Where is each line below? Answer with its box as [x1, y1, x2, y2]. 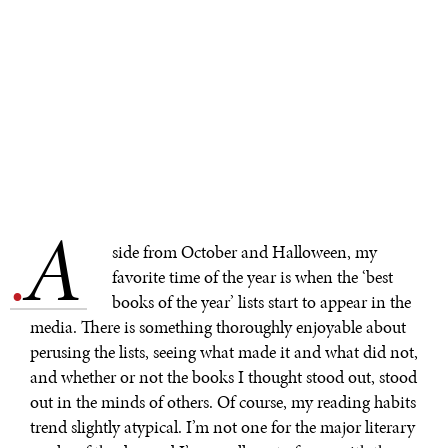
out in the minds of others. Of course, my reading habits [30, 390, 416, 415]
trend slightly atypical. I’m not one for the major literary [30, 415, 415, 440]
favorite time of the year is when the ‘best [112, 265, 393, 290]
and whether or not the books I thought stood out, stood [30, 365, 417, 390]
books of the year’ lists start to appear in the [112, 290, 411, 315]
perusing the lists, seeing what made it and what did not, [30, 340, 418, 365]
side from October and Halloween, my [112, 240, 377, 265]
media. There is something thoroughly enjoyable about [30, 315, 406, 340]
